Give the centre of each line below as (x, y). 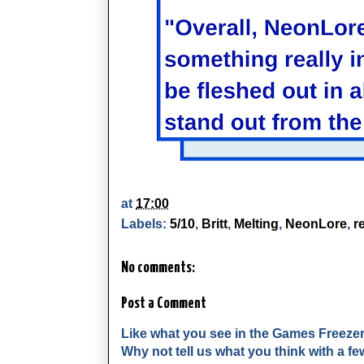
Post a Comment (164, 304)
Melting (256, 224)
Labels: (145, 224)
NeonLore (316, 224)
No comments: (158, 268)
